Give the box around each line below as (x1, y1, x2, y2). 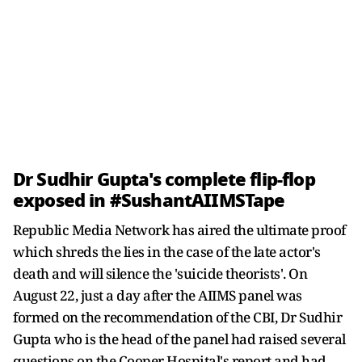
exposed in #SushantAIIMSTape (13, 186, 289, 214)
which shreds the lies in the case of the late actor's (13, 242, 321, 261)
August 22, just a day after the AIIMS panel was (13, 285, 302, 305)
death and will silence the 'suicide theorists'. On (13, 263, 307, 283)
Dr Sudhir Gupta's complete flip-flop (13, 165, 315, 193)
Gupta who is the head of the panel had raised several (13, 329, 346, 348)
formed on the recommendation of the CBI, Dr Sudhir (13, 307, 342, 326)
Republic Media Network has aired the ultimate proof (13, 220, 346, 239)
